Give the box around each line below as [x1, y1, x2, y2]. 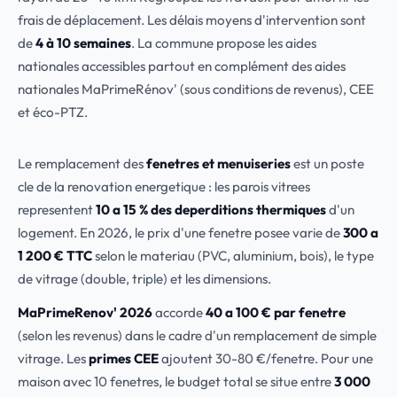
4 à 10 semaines [35, 35, 131, 51]
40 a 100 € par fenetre [206, 304, 346, 321]
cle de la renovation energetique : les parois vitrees [18, 178, 310, 195]
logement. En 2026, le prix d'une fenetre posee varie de [18, 224, 343, 241]
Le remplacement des [18, 155, 146, 172]
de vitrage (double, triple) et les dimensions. [18, 270, 271, 287]
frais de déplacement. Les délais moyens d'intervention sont [18, 12, 366, 28]
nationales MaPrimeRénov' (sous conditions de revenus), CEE [18, 81, 374, 97]
